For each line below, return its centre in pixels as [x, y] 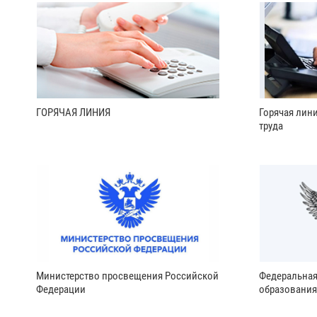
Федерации [61, 290]
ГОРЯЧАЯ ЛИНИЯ [73, 113]
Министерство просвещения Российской [127, 276]
